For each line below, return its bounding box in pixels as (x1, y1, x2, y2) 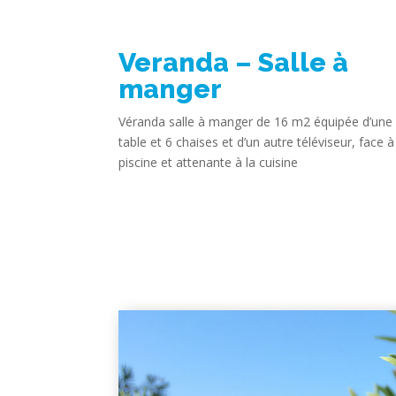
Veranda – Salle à (118, 47, 349, 79)
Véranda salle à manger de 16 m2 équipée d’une (118, 113, 393, 131)
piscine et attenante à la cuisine (118, 154, 299, 171)
